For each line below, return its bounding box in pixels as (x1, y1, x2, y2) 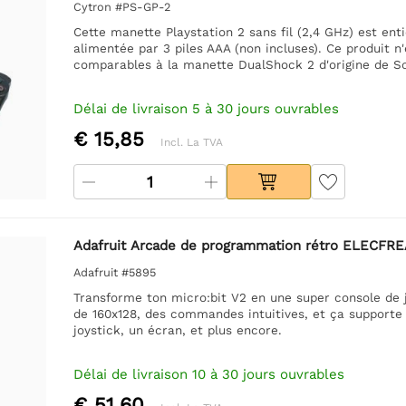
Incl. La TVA (159, 135, 223, 149)
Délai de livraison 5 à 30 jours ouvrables (72, 100, 339, 117)
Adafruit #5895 (72, 265, 156, 279)
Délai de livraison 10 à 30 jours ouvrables (72, 365, 344, 382)
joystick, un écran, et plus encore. (72, 322, 282, 337)
